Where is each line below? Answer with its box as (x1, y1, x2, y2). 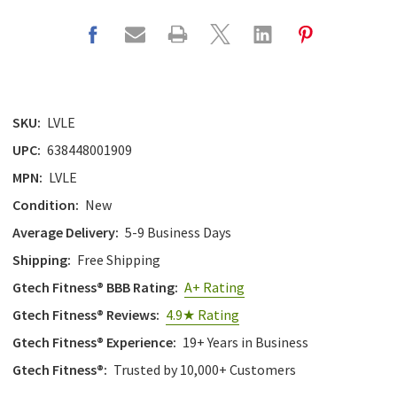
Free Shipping (77, 251, 160, 269)
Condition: (12, 196, 79, 214)
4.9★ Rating (166, 306, 239, 324)
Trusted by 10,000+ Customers (113, 361, 296, 379)
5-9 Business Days (125, 223, 231, 242)
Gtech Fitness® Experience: (12, 333, 176, 352)
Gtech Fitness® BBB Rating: (12, 278, 178, 297)
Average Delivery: (12, 223, 119, 242)
